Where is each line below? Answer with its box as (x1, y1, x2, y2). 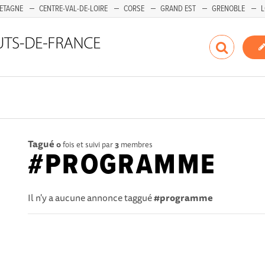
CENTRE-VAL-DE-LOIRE (39, 4, 108, 14)
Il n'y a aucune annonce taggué (28, 190, 154, 205)
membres (119, 138, 153, 150)
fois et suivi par (61, 138, 115, 150)
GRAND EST (160, 4, 196, 14)
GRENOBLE (212, 4, 245, 14)
